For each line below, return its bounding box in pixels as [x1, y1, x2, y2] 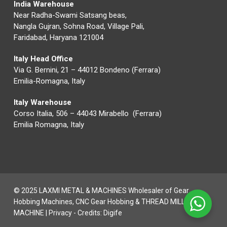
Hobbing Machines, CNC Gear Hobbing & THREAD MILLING [13, 198, 196, 206]
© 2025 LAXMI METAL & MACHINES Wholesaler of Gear [13, 186, 189, 195]
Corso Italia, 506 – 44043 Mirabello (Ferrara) [13, 109, 162, 118]
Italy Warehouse [13, 98, 71, 107]
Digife [103, 209, 122, 217]
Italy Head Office [13, 54, 73, 63]
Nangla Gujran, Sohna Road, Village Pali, [13, 22, 144, 31]
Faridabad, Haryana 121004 [13, 33, 103, 42]
